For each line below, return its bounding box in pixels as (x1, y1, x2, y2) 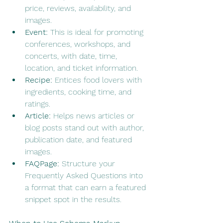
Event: (25, 27, 48, 37)
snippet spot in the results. (25, 195, 121, 205)
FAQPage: (25, 159, 59, 169)
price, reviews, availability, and (25, 3, 133, 13)
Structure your (59, 159, 117, 169)
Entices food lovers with (52, 75, 144, 85)
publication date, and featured (25, 135, 134, 145)
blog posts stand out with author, (25, 123, 146, 133)
